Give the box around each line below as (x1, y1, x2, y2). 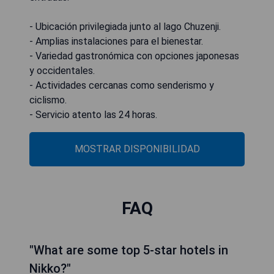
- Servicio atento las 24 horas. (29, 108, 157, 120)
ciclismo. (29, 94, 67, 106)
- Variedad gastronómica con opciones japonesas (29, 50, 239, 62)
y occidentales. (29, 64, 95, 76)
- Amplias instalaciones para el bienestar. (29, 35, 203, 47)
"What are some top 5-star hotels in (29, 242, 228, 257)
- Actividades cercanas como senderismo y (29, 79, 214, 91)
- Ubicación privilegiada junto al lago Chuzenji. (29, 20, 221, 32)
